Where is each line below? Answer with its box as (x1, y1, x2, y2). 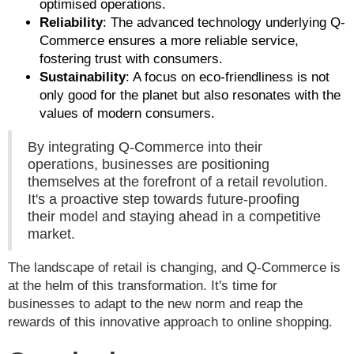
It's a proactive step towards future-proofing (28, 191, 299, 208)
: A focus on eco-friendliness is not (126, 70, 330, 85)
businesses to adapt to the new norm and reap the (8, 296, 303, 312)
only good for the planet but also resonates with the (40, 88, 341, 104)
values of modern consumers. (40, 106, 215, 122)
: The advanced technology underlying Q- (103, 15, 345, 31)
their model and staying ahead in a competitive (28, 209, 321, 225)
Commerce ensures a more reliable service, (40, 33, 299, 49)
